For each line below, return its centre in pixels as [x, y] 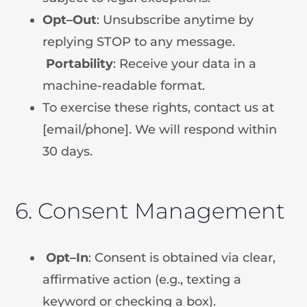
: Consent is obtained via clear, [182, 257]
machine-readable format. [124, 85]
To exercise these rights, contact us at [159, 107]
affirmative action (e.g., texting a [142, 279]
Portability [80, 63]
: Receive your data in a [185, 63]
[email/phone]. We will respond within [160, 129]
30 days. [68, 151]
